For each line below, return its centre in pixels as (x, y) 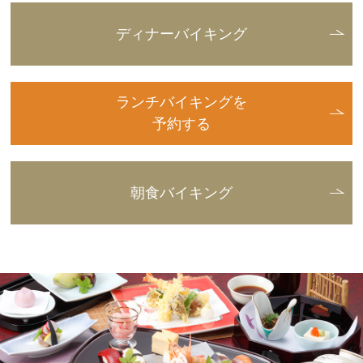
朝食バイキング (181, 192)
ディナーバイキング (181, 34)
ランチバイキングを (181, 102)
